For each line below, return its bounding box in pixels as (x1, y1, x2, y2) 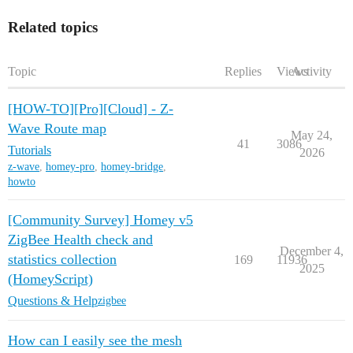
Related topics (8, 18, 98, 35)
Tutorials (8, 143, 51, 157)
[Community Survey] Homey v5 (8, 211, 193, 228)
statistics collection (8, 251, 117, 267)
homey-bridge (101, 160, 163, 173)
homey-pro (46, 160, 95, 173)
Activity (292, 64, 332, 78)
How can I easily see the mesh (8, 332, 182, 348)
